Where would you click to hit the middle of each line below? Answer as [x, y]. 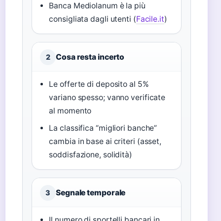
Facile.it [150, 19]
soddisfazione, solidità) [91, 155]
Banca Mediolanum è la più [97, 6]
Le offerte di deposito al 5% [99, 84]
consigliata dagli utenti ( [92, 19]
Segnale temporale [91, 193]
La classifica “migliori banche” [103, 128]
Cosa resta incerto [90, 57]
